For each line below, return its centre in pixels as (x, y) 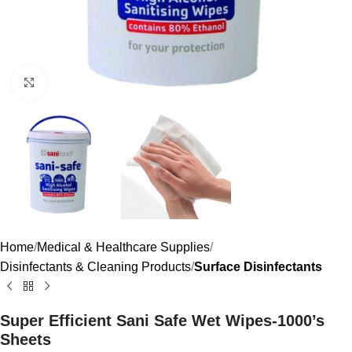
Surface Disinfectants (258, 267)
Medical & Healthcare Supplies (123, 247)
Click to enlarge (89, 83)
